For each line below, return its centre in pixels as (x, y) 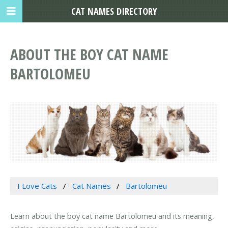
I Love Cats (37, 186)
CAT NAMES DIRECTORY (114, 11)
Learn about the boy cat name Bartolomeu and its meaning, (112, 216)
